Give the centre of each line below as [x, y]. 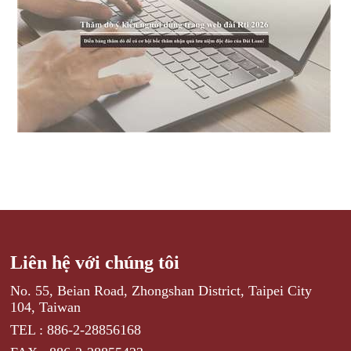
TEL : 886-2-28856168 [76, 329]
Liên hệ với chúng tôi [95, 262]
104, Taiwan [46, 307]
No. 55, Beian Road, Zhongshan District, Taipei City [161, 290]
